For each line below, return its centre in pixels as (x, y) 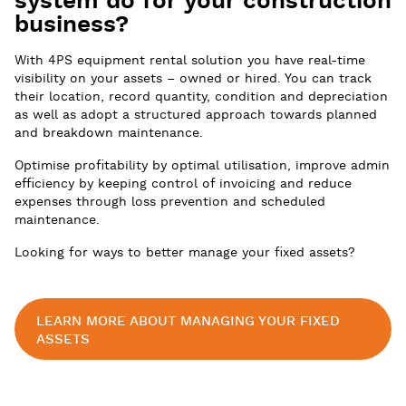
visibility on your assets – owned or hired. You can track (193, 78)
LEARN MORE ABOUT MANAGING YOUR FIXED (188, 321)
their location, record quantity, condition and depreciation (201, 97)
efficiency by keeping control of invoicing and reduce (183, 184)
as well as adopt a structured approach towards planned (196, 115)
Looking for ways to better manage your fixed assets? (185, 252)
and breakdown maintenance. (109, 133)
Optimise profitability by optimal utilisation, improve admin (202, 165)
